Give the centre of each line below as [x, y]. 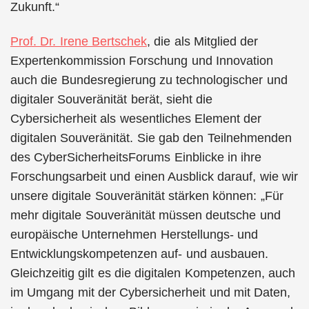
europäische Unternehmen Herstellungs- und [134, 235]
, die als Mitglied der [202, 41]
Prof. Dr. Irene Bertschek [79, 41]
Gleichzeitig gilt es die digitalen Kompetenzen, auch [153, 273]
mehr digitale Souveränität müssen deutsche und [146, 215]
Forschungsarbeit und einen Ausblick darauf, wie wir [154, 177]
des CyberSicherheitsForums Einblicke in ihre [136, 157]
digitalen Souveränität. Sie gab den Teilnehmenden [151, 138]
